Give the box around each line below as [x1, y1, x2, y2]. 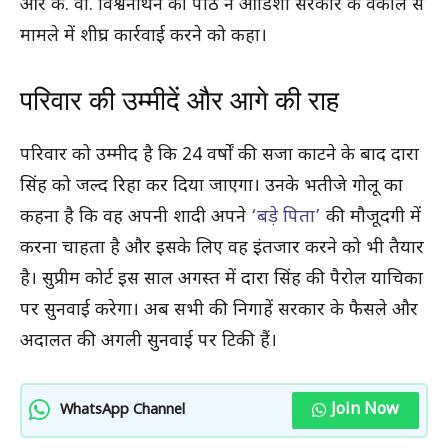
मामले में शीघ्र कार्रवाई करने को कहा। [20, 24, 267, 48]
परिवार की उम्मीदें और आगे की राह [20, 84, 339, 117]
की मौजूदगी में [326, 205, 421, 229]
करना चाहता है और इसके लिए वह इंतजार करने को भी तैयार [20, 236, 424, 260]
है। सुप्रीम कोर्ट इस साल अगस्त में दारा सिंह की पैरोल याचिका [20, 267, 423, 291]
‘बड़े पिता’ [251, 205, 326, 229]
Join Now [331, 399, 399, 421]
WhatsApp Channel [60, 400, 185, 420]
